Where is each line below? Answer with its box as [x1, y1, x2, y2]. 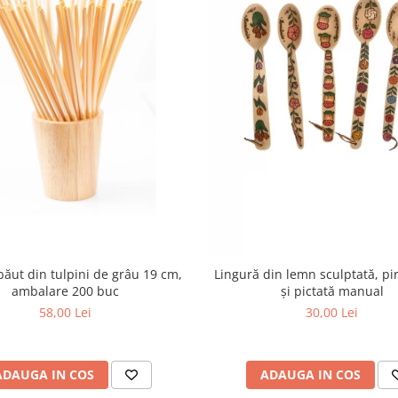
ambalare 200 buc [12, 282, 120, 299]
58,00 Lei [39, 303, 92, 321]
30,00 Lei [306, 303, 359, 321]
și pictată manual [280, 282, 384, 299]
